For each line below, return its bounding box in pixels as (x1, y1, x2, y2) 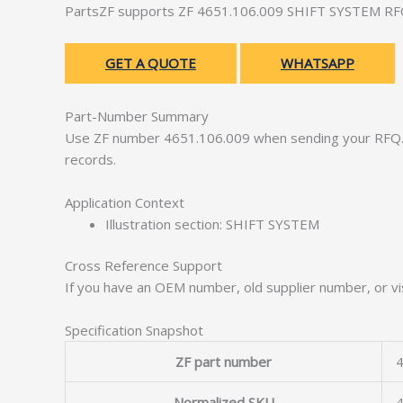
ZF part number (175, 353, 272, 371)
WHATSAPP (281, 53, 354, 72)
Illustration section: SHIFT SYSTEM (105, 214, 319, 233)
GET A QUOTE (105, 53, 196, 72)
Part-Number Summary (65, 106, 209, 125)
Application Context (65, 193, 184, 211)
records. (65, 149, 116, 168)
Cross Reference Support (65, 256, 222, 274)
